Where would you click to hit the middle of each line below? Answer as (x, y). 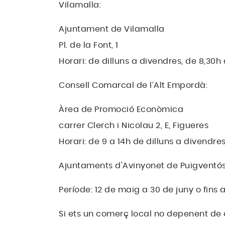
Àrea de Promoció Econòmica (121, 109)
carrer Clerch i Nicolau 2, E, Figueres (134, 126)
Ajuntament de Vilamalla (112, 29)
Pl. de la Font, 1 (89, 45)
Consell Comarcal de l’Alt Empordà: (133, 85)
